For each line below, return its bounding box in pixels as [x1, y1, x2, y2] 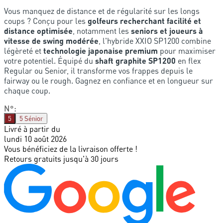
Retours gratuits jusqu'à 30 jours [4, 153, 118, 164]
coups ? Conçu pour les [4, 15, 88, 26]
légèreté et [4, 45, 43, 56]
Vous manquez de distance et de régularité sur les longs [4, 5, 200, 16]
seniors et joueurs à [131, 25, 203, 35]
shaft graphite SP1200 [95, 55, 176, 65]
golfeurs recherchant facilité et [88, 15, 201, 25]
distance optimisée [4, 25, 73, 35]
